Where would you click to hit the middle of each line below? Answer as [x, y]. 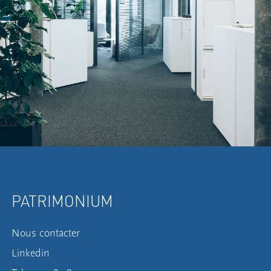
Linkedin [31, 253]
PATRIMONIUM [63, 201]
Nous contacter [46, 233]
